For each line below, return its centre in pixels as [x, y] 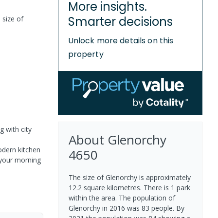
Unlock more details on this [121, 40]
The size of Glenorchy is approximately [129, 177]
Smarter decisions [120, 21]
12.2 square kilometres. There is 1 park [129, 187]
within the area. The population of [122, 198]
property [86, 54]
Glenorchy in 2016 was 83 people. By [126, 208]
